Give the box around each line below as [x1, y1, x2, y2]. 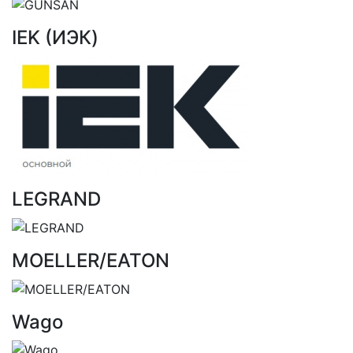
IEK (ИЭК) [12, 26, 98, 50]
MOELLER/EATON [12, 249, 169, 273]
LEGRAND [12, 188, 101, 211]
